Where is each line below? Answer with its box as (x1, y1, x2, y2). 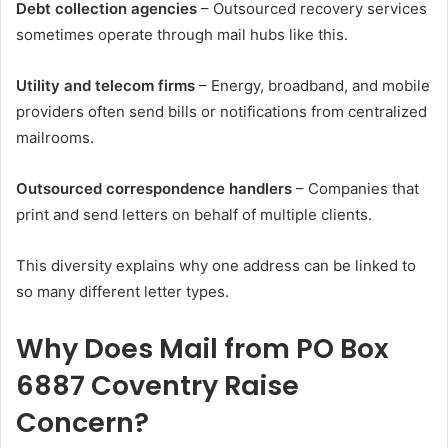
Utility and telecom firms (16, 75, 195, 95)
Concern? (16, 403, 149, 441)
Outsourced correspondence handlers (16, 178, 292, 198)
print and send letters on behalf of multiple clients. (16, 204, 372, 224)
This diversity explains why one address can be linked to (16, 255, 416, 275)
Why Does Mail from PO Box (16, 329, 389, 367)
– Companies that (292, 178, 419, 198)
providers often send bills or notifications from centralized (16, 101, 427, 121)
